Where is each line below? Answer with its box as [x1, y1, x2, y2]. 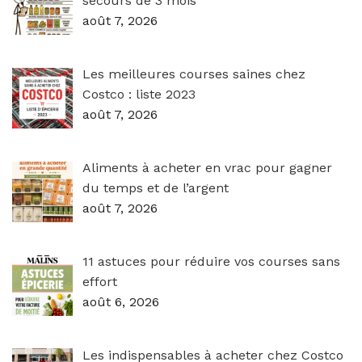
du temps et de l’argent [82, 180, 229, 196]
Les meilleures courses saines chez [82, 66, 305, 82]
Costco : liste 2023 [82, 86, 196, 103]
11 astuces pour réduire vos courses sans [82, 253, 340, 269]
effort [82, 273, 117, 289]
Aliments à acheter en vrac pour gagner [82, 160, 332, 176]
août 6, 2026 [82, 293, 159, 309]
